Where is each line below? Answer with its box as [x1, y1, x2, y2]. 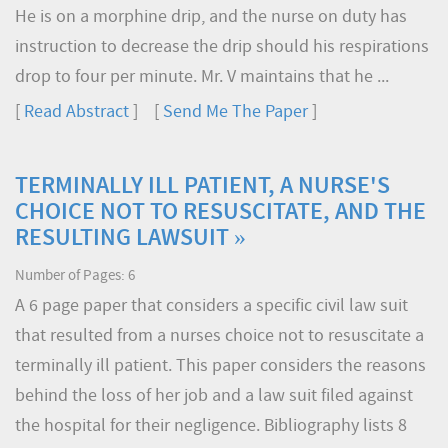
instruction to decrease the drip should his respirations [15, 38, 429, 57]
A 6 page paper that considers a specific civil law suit [15, 297, 408, 316]
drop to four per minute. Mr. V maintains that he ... [15, 68, 389, 87]
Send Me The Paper [163, 103, 308, 122]
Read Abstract [24, 103, 129, 122]
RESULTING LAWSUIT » [15, 227, 246, 251]
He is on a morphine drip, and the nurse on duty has [15, 8, 407, 27]
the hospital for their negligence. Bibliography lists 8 [15, 417, 407, 436]
